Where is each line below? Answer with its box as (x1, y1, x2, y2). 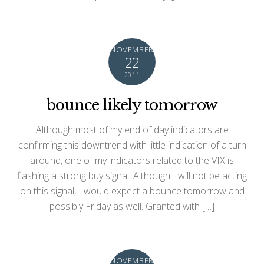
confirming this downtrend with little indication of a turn (18, 138, 246, 151)
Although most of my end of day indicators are (35, 123, 229, 136)
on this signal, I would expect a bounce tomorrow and (19, 184, 245, 197)
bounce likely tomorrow (46, 95, 218, 115)
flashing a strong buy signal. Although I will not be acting (17, 169, 247, 182)
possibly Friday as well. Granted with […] (49, 199, 214, 213)
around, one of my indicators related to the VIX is (30, 153, 234, 167)
